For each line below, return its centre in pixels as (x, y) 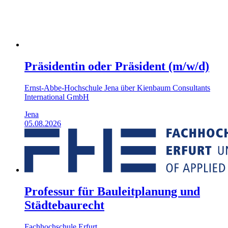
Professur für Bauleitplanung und (112, 191)
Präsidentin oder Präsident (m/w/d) (117, 66)
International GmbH (57, 97)
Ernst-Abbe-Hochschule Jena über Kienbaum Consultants (117, 88)
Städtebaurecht (64, 205)
